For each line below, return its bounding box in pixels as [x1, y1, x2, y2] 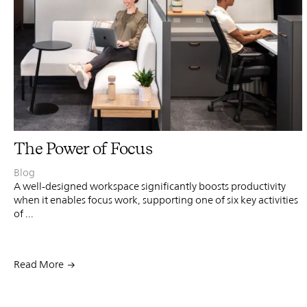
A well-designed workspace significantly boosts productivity [14, 180, 286, 192]
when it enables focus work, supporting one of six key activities [14, 193, 298, 206]
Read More [14, 258, 64, 270]
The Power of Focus [14, 138, 153, 158]
